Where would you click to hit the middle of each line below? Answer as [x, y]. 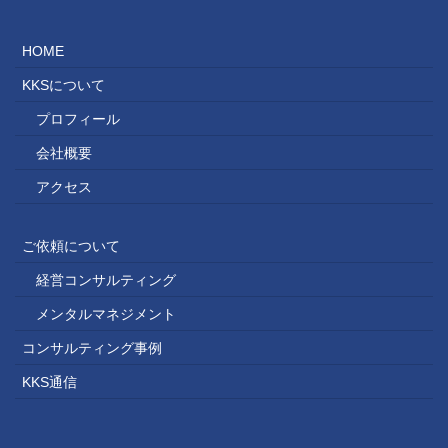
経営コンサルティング [106, 279]
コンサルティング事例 [92, 347]
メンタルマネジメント [106, 313]
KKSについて [63, 84]
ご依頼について [71, 245]
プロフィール [78, 118]
